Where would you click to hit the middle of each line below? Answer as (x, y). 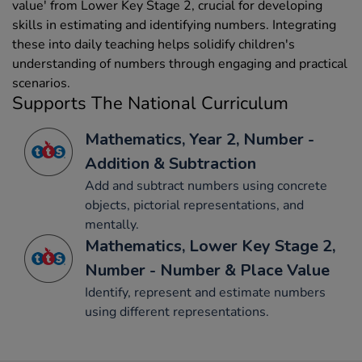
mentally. (112, 225)
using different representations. (177, 312)
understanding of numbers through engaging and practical (180, 64)
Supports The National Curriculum (150, 104)
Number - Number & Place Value (207, 271)
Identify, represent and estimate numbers (205, 293)
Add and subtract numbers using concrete (206, 186)
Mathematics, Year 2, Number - (200, 140)
